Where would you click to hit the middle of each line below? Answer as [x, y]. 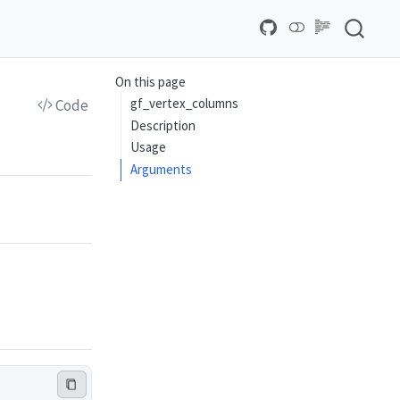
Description [163, 125]
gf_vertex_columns [185, 103]
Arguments [162, 170]
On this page [150, 82]
